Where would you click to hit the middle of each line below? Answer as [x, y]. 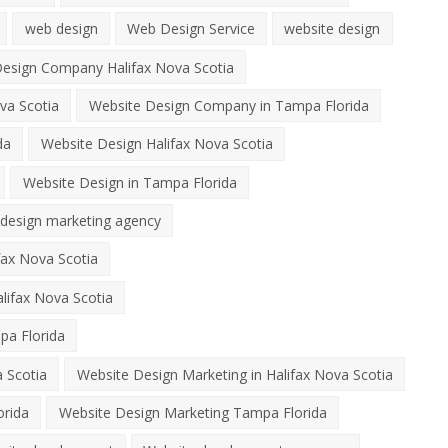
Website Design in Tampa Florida [129, 182]
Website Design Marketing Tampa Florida [192, 412]
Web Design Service [190, 29]
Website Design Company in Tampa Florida [228, 105]
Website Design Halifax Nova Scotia [156, 144]
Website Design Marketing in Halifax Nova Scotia [234, 374]
